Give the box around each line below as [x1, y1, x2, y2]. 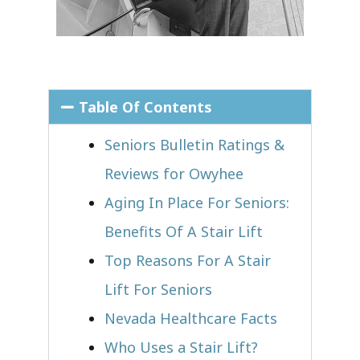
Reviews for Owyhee [104, 163, 243, 183]
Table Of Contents [78, 96, 212, 117]
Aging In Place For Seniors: [104, 192, 289, 212]
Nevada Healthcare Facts [104, 308, 277, 328]
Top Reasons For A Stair [104, 250, 271, 270]
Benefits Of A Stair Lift [104, 221, 263, 241]
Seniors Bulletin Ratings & [104, 134, 284, 154]
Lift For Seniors [104, 279, 212, 299]
